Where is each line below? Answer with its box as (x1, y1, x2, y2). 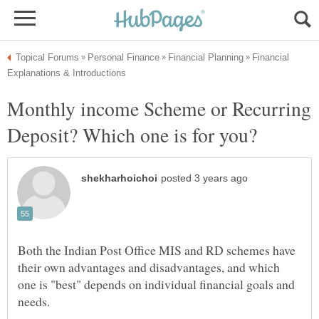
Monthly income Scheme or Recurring (7, 95, 311, 122)
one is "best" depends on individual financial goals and (18, 276, 295, 293)
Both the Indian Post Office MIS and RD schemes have (18, 241, 296, 259)
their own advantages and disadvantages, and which (18, 258, 280, 276)
